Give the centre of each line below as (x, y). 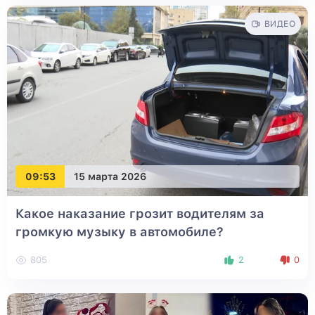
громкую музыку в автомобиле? (120, 232)
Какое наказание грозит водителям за (140, 214)
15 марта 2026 (110, 176)
